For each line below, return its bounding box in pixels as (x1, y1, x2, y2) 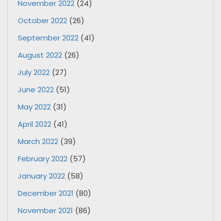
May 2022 (18, 102, 51, 112)
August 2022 (18, 50, 62, 61)
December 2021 (18, 188, 74, 199)
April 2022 (18, 119, 51, 130)
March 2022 (18, 136, 58, 147)
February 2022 (18, 153, 68, 164)
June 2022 (18, 84, 54, 95)
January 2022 (18, 171, 65, 182)
